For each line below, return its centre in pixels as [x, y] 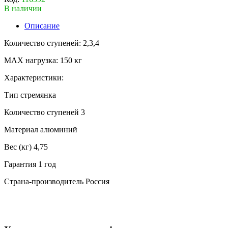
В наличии [23, 8]
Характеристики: [34, 77]
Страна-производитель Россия [57, 181]
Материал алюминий [41, 129]
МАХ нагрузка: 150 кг [43, 60]
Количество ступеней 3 [45, 112]
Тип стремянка [30, 95]
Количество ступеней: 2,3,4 [52, 43]
